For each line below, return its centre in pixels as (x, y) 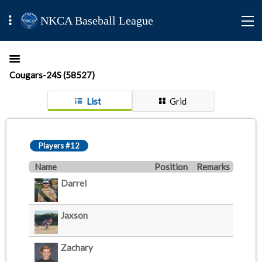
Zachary (77, 247)
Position (171, 167)
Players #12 (59, 146)
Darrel (74, 183)
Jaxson (74, 215)
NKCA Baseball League (97, 20)
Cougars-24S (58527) (52, 75)
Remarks (213, 167)
